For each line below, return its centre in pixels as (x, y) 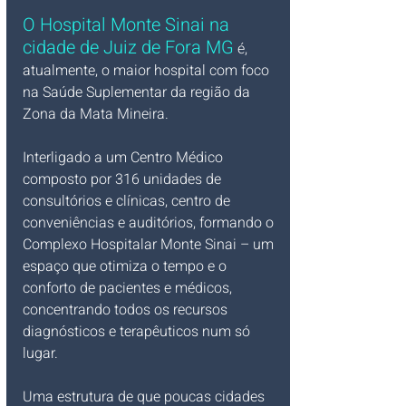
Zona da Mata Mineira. (97, 114)
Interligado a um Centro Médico (125, 157)
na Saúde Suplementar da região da (138, 92)
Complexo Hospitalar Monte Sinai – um (150, 244)
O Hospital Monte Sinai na (128, 24)
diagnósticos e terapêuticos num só (138, 331)
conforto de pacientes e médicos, (129, 288)
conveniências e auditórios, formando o (150, 222)
